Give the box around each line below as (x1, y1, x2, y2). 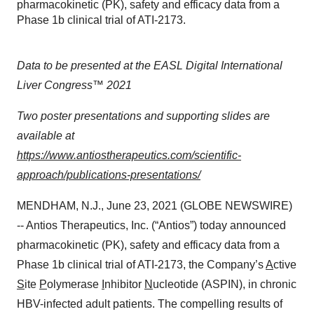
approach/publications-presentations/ (17, 169, 200, 181)
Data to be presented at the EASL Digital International (17, 60, 282, 71)
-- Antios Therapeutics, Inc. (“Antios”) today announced (17, 219, 286, 231)
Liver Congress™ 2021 (17, 79, 132, 91)
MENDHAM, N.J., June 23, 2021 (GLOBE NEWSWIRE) (17, 200, 292, 212)
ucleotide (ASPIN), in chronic (153, 278, 296, 290)
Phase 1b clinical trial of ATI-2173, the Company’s (17, 259, 266, 271)
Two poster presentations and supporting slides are (17, 110, 270, 122)
